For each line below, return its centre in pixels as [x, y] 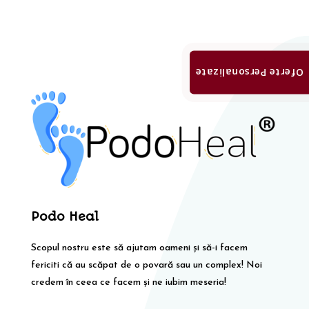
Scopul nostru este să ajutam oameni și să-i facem [139, 248]
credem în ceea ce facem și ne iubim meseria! [128, 283]
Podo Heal [64, 217]
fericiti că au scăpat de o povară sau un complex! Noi [146, 266]
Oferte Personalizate [249, 72]
